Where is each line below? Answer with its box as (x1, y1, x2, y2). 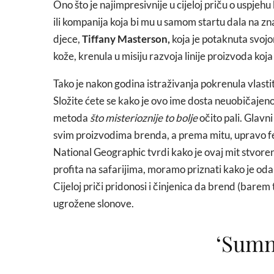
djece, (53, 32, 82, 45)
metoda (53, 111, 88, 124)
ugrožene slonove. (53, 197, 134, 210)
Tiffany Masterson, (82, 32, 170, 45)
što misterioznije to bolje (88, 111, 198, 124)
